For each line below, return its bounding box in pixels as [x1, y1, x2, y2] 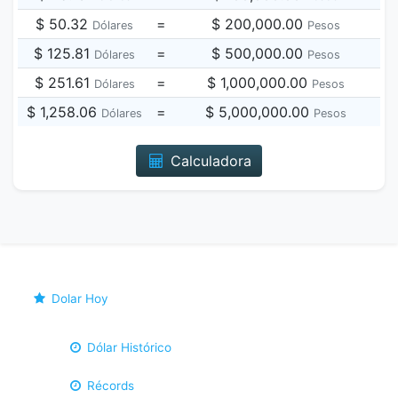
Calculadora [166, 152, 252, 170]
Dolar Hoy [48, 291, 109, 306]
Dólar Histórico [84, 340, 172, 354]
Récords [84, 378, 135, 393]
